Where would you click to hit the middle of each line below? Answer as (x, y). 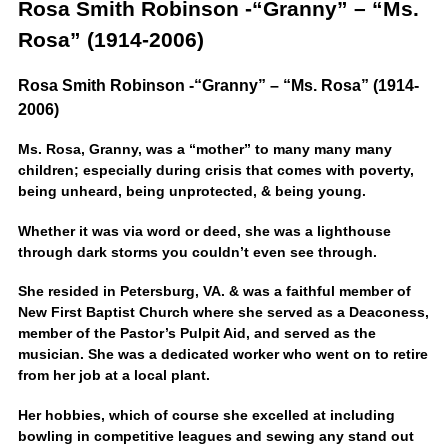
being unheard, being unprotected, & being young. (191, 191)
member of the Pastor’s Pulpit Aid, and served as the (196, 333)
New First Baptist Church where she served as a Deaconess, (223, 312)
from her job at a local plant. (113, 375)
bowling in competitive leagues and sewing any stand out (215, 435)
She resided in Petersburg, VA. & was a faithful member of (214, 291)
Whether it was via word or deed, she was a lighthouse (204, 230)
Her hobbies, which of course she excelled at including (206, 414)
